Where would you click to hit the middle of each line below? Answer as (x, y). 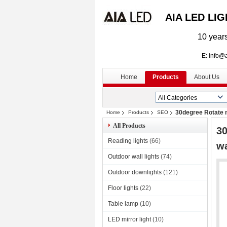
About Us (207, 77)
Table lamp (123, 204)
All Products (129, 126)
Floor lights (123, 188)
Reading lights (128, 141)
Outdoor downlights (135, 172)
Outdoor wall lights (134, 157)
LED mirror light (129, 219)
